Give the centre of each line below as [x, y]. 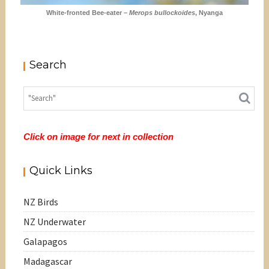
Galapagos [46, 241]
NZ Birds [41, 201]
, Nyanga [209, 12]
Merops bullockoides [162, 12]
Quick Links [61, 170]
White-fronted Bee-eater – [88, 12]
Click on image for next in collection [99, 137]
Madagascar [48, 261]
